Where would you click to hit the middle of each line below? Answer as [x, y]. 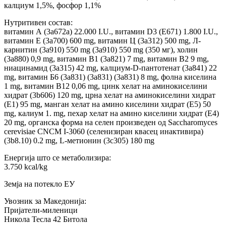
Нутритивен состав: [38, 22]
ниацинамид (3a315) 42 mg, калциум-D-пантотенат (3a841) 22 [110, 68]
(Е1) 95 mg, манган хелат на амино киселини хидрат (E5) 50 [107, 104]
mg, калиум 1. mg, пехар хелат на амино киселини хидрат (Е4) [111, 113]
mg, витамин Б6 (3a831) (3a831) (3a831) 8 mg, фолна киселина [110, 77]
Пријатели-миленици [41, 210]
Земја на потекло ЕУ [39, 184]
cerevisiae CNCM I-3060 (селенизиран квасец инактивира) [104, 131]
